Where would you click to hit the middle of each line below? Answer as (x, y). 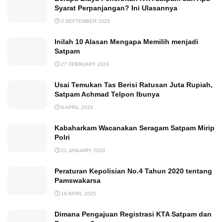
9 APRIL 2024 (76, 108)
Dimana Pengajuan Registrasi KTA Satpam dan (133, 214)
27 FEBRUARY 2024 (84, 64)
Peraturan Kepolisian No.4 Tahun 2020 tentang (133, 171)
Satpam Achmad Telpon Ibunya (107, 94)
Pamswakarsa (78, 181)
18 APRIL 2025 (78, 194)
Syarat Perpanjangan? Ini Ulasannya (116, 8)
